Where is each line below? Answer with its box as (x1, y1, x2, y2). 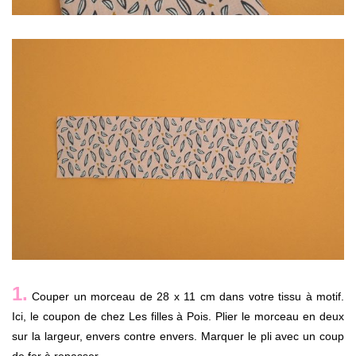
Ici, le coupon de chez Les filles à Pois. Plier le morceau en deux (12, 310, 344, 323)
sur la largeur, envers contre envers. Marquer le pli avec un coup (12, 330, 344, 343)
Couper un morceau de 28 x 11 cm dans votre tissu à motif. (28, 290, 344, 304)
